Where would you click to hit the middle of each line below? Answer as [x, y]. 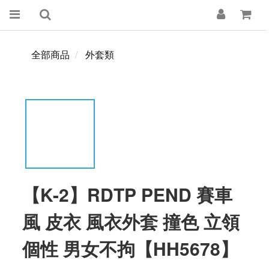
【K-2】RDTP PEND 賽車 [127, 194]
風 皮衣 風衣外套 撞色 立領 [131, 221]
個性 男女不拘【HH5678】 [130, 248]
